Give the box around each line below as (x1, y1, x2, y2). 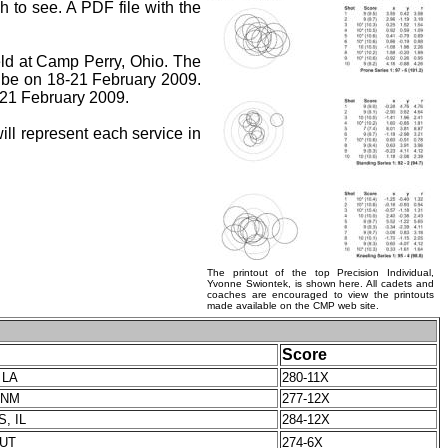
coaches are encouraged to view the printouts (207, 289, 434, 300)
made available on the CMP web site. (207, 300, 379, 311)
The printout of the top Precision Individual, (207, 267, 434, 278)
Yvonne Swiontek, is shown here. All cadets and (207, 278, 434, 289)
